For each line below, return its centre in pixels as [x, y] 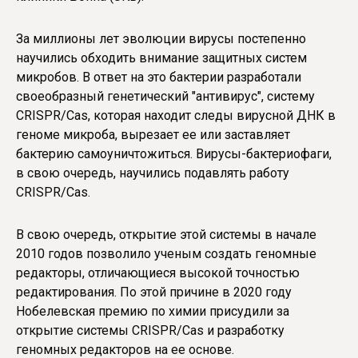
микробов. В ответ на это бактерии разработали [159, 77]
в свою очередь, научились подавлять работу [153, 173]
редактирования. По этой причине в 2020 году [154, 292]
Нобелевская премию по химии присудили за [153, 311]
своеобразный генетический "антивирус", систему [165, 96]
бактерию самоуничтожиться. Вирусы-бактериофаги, [174, 153]
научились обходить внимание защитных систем [161, 58]
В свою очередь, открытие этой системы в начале [166, 234]
